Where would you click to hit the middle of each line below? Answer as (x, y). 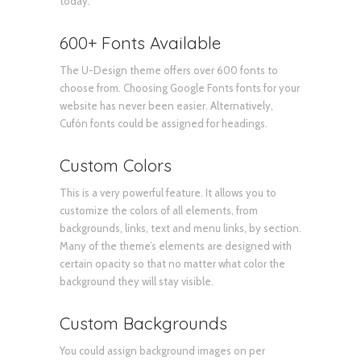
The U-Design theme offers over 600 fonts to (169, 70)
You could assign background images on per (162, 350)
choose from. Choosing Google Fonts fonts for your (180, 87)
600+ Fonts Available (140, 42)
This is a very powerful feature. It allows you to (168, 192)
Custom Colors (116, 165)
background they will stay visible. (137, 281)
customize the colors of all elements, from (159, 210)
